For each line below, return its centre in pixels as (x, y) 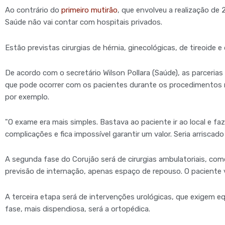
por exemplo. (27, 97)
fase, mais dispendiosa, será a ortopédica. (78, 209)
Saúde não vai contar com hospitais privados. (84, 22)
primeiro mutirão (89, 10)
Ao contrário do (33, 10)
